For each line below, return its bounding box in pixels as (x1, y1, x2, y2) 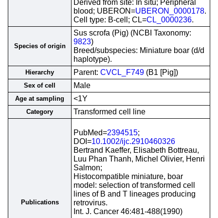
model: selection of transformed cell (73, 181, 195, 189)
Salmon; (73, 163, 102, 172)
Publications (20, 199, 59, 206)
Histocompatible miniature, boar (73, 172, 183, 181)
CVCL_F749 (100, 68, 144, 76)
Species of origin (14, 42, 66, 50)
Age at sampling (15, 95, 64, 102)
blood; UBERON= (73, 7, 135, 15)
